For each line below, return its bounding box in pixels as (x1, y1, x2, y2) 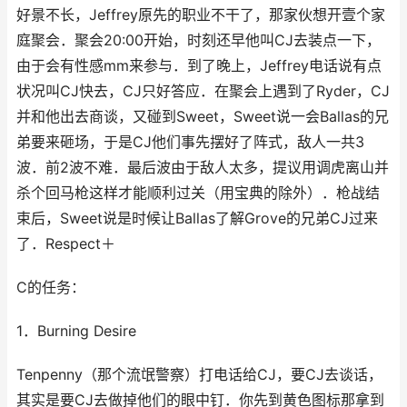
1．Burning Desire (16, 323, 136, 340)
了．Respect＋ (16, 235, 115, 253)
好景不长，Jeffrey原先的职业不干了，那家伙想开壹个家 (16, 6, 385, 24)
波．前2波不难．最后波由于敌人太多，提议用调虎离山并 (16, 159, 389, 176)
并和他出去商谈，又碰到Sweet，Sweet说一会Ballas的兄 (16, 108, 389, 125)
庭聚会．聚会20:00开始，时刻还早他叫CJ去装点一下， (16, 32, 381, 49)
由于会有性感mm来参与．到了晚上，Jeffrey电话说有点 (16, 57, 382, 74)
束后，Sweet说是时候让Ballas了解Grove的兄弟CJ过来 (16, 210, 378, 227)
